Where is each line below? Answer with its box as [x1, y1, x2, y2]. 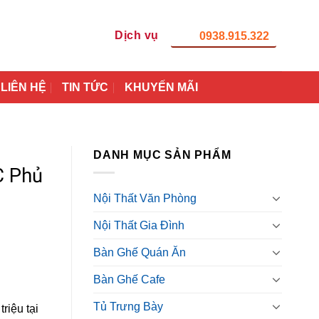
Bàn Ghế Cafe [93, 273, 165, 286]
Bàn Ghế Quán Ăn [93, 246, 186, 258]
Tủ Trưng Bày [93, 300, 163, 313]
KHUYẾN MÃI [124, 81, 198, 93]
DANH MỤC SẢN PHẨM [93, 149, 231, 161]
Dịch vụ [115, 29, 159, 41]
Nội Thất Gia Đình [93, 219, 184, 231]
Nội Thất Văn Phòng [93, 192, 197, 204]
